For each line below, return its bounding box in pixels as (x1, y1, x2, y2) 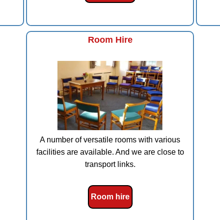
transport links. (84, 160, 136, 168)
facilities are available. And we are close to (36, 147, 184, 156)
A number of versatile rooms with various (40, 135, 180, 144)
